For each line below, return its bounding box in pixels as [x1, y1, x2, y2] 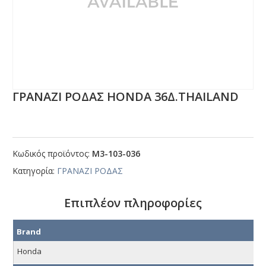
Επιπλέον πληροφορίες [64, 195, 202, 211]
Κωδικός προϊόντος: [12, 148, 93, 160]
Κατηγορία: [12, 165, 58, 177]
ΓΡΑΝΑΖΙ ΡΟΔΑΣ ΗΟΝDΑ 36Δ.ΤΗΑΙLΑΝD [12, 88, 239, 105]
